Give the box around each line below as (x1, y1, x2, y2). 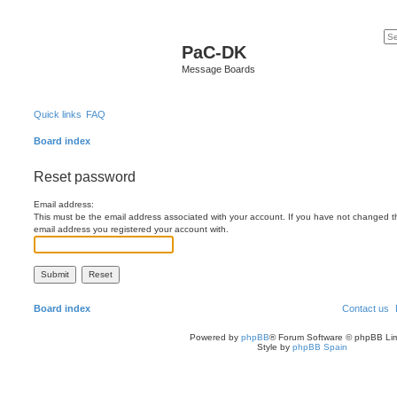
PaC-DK (182, 43, 246, 62)
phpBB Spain (292, 341, 347, 352)
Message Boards (182, 64, 255, 74)
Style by (256, 341, 292, 352)
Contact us (342, 302, 389, 314)
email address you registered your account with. (34, 223, 229, 234)
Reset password (34, 168, 136, 184)
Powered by (189, 331, 241, 342)
